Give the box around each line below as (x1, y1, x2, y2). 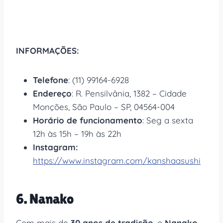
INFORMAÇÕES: (16, 45, 79, 56)
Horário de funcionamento (33, 114, 142, 125)
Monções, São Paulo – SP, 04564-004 (33, 101, 175, 112)
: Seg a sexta (142, 114, 193, 125)
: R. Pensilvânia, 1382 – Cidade (72, 88, 187, 99)
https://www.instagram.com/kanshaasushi (33, 155, 201, 166)
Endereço (33, 88, 72, 99)
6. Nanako (16, 190, 74, 207)
